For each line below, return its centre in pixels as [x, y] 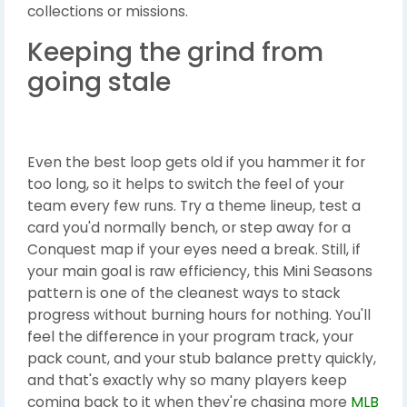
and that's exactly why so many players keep [187, 381]
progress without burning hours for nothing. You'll [199, 315]
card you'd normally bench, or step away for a [189, 228]
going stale [99, 83]
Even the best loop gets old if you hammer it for [196, 163]
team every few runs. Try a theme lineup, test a [194, 206]
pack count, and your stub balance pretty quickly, [202, 359]
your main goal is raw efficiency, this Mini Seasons [200, 272]
